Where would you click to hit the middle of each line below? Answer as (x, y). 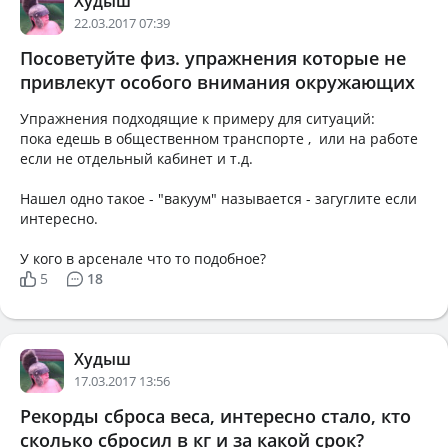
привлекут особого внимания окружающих (217, 82)
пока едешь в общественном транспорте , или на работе (219, 138)
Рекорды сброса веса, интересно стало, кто (215, 416)
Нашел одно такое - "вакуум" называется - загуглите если (218, 198)
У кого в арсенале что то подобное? (143, 258)
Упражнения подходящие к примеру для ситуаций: (197, 118)
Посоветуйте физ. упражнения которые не (213, 58)
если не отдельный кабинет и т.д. (136, 158)
